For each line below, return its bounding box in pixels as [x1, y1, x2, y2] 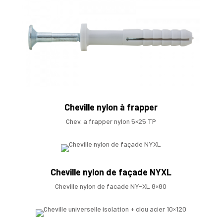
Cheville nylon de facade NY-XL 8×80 [55, 181, 167, 190]
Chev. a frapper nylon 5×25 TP [65, 116, 156, 125]
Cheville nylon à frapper [64, 101, 158, 112]
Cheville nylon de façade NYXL [50, 166, 171, 177]
